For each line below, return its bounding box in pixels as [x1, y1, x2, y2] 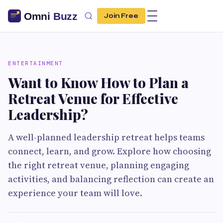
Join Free [104, 12, 138, 20]
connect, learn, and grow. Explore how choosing [8, 145, 211, 157]
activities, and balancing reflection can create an [8, 173, 214, 185]
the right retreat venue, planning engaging [8, 159, 189, 171]
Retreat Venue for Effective [8, 89, 178, 108]
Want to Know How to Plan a [8, 73, 189, 92]
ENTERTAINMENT [8, 60, 63, 67]
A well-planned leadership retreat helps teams [8, 131, 205, 143]
